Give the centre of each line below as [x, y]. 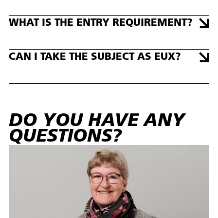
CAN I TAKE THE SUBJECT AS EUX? [95, 57]
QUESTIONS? [65, 137]
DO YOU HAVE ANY [97, 122]
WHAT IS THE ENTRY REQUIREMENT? [101, 23]
